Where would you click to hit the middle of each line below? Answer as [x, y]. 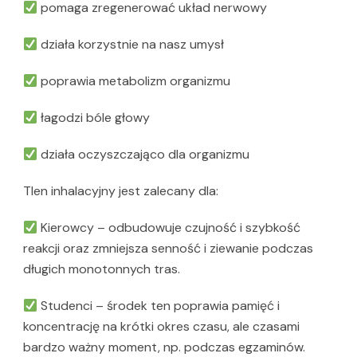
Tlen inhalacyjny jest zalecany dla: [121, 191]
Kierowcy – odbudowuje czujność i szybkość [169, 228]
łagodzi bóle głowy [94, 118]
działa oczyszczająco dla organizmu [144, 155]
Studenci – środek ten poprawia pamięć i [159, 306]
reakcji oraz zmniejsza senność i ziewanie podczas [168, 249]
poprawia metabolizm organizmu [134, 81]
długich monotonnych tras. [102, 269]
